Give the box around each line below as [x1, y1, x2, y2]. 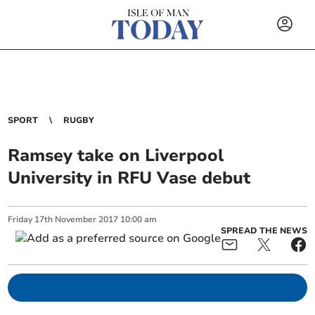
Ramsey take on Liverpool [8, 144, 224, 167]
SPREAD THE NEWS [220, 225, 307, 236]
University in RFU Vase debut [8, 167, 251, 189]
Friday [8, 214, 33, 225]
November [55, 214, 97, 225]
